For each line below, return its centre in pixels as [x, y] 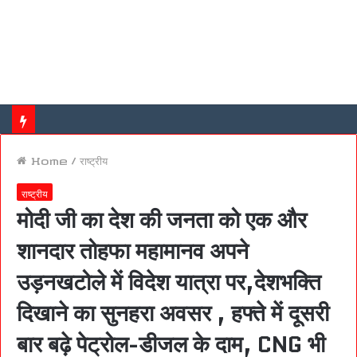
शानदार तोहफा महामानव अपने [133, 251]
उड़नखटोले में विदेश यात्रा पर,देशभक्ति [169, 282]
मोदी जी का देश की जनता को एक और [162, 220]
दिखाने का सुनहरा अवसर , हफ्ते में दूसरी [173, 313]
